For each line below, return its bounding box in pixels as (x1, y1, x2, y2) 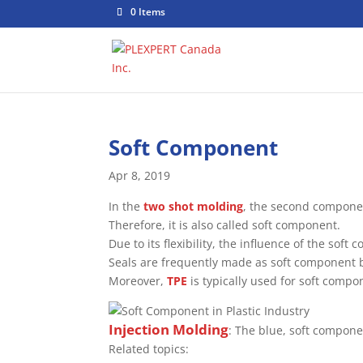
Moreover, (109, 273, 168, 288)
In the (109, 199, 144, 214)
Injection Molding (109, 320, 229, 339)
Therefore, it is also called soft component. (109, 217, 341, 233)
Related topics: (109, 341, 190, 357)
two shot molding (143, 199, 244, 214)
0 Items (130, 5, 166, 19)
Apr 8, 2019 (109, 168, 171, 183)
